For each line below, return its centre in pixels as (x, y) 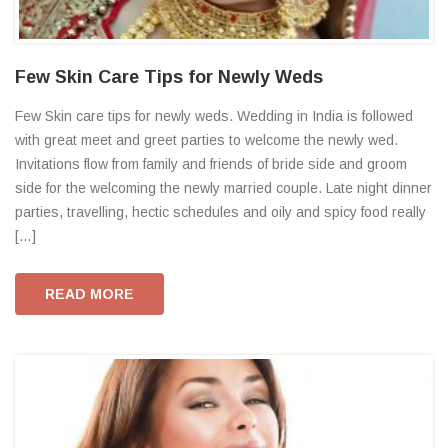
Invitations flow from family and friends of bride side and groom (211, 163)
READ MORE (89, 293)
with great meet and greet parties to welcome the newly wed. (206, 139)
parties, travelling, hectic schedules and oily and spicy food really (220, 211)
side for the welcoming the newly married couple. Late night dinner (223, 187)
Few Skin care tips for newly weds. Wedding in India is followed (214, 115)
